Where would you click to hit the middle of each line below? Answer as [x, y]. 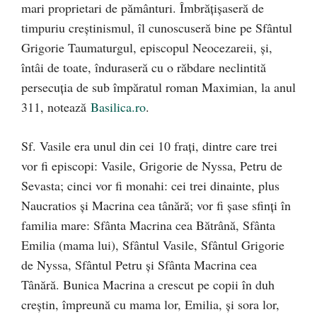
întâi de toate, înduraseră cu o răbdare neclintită [144, 67]
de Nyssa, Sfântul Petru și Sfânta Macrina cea [139, 264]
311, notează [56, 106]
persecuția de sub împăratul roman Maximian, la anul [158, 87]
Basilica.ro [118, 106]
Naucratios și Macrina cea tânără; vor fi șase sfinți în [156, 205]
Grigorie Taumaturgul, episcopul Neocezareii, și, [147, 47]
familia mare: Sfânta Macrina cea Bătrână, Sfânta [148, 225]
